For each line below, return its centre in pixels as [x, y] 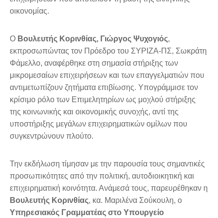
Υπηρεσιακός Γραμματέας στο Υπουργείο [87, 213]
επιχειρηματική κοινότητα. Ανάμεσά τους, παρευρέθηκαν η [109, 188]
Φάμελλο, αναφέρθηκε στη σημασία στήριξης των [94, 63]
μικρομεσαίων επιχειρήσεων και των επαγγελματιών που [107, 75]
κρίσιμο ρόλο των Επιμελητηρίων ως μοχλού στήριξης [103, 100]
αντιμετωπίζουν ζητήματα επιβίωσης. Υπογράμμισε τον [104, 88]
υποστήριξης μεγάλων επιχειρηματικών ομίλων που [99, 124]
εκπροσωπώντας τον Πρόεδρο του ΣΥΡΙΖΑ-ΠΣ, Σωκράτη [108, 51]
